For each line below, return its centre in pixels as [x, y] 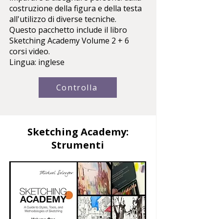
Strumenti [78, 145]
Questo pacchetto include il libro [68, 30]
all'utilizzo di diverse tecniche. [63, 19]
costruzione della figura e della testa [76, 8]
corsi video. [30, 51]
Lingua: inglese [37, 62]
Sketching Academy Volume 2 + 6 [69, 40]
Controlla [77, 87]
